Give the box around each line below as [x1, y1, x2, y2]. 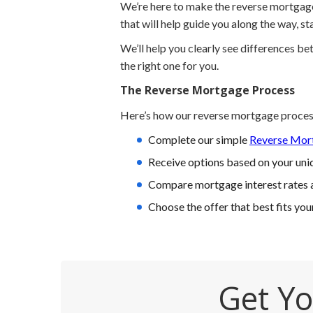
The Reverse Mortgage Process [120, 82, 295, 98]
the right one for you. [120, 58, 219, 72]
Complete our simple [148, 132, 249, 146]
